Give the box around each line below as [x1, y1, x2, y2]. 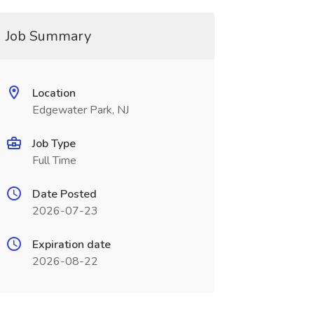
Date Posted [32, 186, 97, 202]
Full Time [32, 153, 76, 168]
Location [32, 86, 76, 101]
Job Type [32, 136, 76, 151]
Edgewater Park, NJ [32, 102, 129, 118]
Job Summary [5, 27, 91, 46]
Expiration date [32, 237, 111, 252]
